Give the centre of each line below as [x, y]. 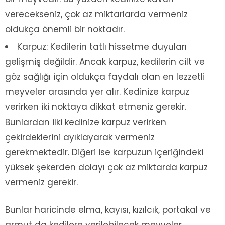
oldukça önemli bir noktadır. [65, 29]
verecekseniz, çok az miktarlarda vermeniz [96, 14]
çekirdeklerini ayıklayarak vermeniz [80, 137]
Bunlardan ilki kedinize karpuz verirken [86, 122]
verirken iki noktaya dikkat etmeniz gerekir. [96, 107]
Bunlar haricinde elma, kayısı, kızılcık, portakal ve [108, 210]
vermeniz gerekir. [41, 182]
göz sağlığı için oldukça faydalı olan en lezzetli [105, 77]
